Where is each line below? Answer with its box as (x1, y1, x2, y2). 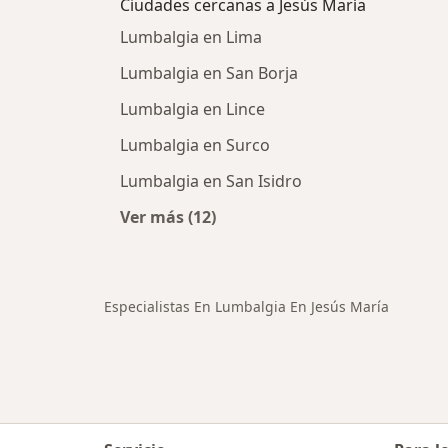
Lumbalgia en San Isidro (120, 170, 302, 193)
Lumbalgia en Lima (120, 26, 262, 49)
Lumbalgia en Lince (120, 98, 265, 121)
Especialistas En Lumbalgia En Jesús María (104, 297, 389, 317)
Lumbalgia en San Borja (120, 62, 298, 85)
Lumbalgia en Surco (120, 134, 270, 157)
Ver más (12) (120, 206, 216, 229)
